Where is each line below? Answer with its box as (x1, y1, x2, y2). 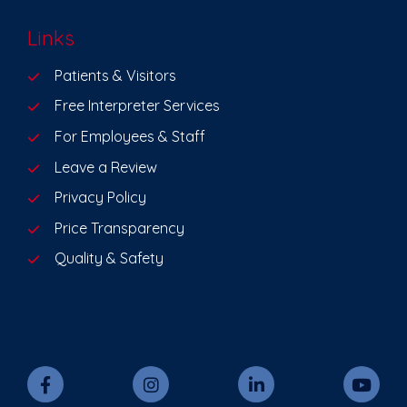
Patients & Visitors (55, 65, 176, 84)
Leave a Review (55, 157, 157, 176)
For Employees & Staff (55, 126, 205, 145)
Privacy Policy (55, 188, 146, 207)
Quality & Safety (55, 249, 164, 268)
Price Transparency (55, 218, 184, 237)
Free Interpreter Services (55, 96, 220, 115)
